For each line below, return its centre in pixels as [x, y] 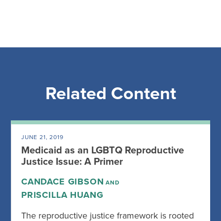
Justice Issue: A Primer [72, 162]
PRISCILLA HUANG [62, 195]
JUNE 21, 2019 [42, 137]
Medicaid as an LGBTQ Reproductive [103, 151]
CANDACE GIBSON [63, 182]
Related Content [110, 94]
